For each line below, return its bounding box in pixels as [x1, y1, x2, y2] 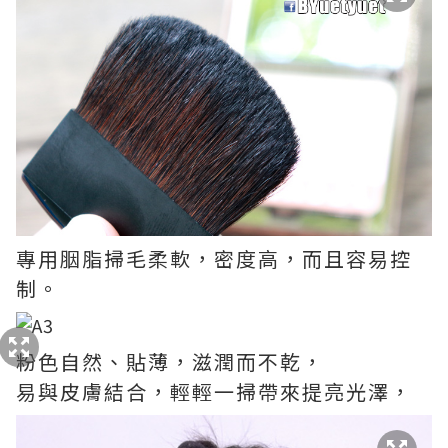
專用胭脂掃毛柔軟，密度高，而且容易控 [16, 244, 412, 274]
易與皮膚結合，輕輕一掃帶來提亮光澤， [16, 377, 412, 407]
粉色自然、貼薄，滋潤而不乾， [16, 347, 324, 377]
